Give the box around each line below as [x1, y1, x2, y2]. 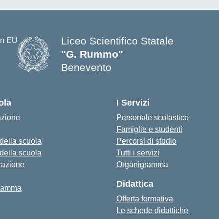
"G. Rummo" [61, 48, 123, 60]
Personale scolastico [116, 113, 189, 122]
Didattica [116, 179, 153, 189]
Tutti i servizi [116, 149, 159, 157]
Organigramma [116, 160, 168, 169]
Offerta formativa [116, 195, 173, 203]
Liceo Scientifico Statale [61, 35, 174, 46]
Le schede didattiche [116, 206, 188, 215]
